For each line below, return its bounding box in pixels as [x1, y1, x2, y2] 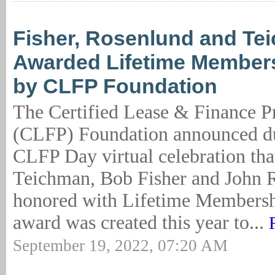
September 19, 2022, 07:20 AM [13, 236, 228, 255]
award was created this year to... [13, 212, 269, 233]
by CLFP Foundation [13, 74, 217, 98]
